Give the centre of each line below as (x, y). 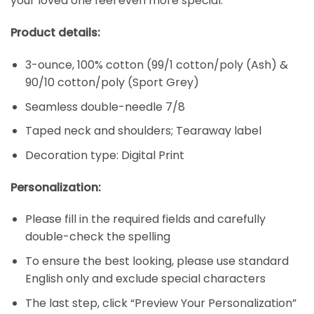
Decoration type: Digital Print (104, 155)
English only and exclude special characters (145, 278)
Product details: (55, 33)
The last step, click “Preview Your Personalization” (161, 303)
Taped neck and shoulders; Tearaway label (143, 131)
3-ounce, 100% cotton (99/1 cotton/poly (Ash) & (156, 65)
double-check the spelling (97, 237)
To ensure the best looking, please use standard (157, 261)
